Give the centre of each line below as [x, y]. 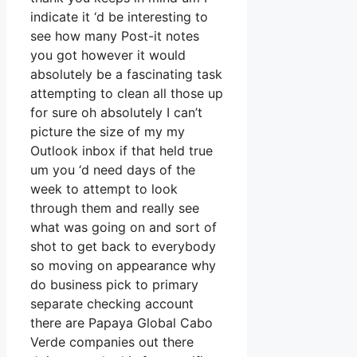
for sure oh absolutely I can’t [116, 113]
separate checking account [112, 304]
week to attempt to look [104, 189]
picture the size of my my [108, 132]
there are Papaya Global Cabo [122, 323]
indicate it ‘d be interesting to [119, 17]
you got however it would [108, 55]
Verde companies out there [112, 342]
